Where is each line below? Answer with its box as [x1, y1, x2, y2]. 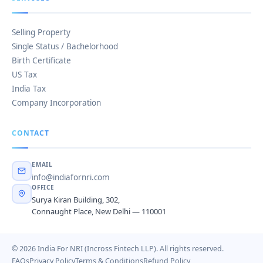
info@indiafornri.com [32, 172, 110, 183]
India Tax [12, 83, 46, 94]
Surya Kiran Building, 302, [32, 194, 120, 205]
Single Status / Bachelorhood [12, 41, 118, 52]
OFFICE [32, 183, 55, 191]
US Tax [12, 69, 37, 80]
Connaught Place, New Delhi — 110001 [32, 206, 166, 217]
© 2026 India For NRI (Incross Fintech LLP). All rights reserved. [12, 244, 224, 254]
